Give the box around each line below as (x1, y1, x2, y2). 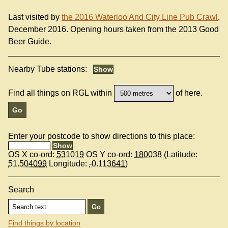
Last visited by (8, 13, 62, 22)
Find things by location (8, 218, 80, 227)
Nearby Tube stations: (8, 65, 89, 74)
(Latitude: (162, 150, 197, 159)
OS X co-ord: (8, 150, 56, 159)
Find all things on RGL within (8, 89, 112, 98)
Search (8, 185, 34, 194)
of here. (174, 89, 203, 98)
